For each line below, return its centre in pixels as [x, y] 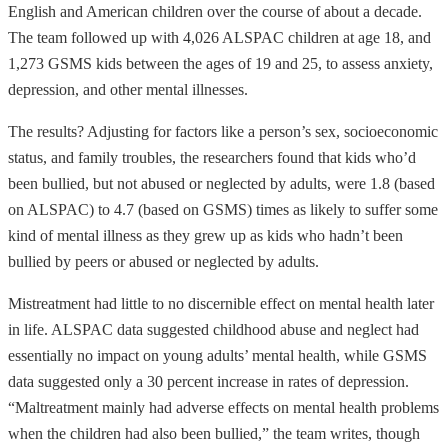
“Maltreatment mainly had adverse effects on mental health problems [223, 408]
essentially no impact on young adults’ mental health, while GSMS [217, 356]
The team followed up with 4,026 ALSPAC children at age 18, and [219, 38]
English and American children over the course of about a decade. [215, 12]
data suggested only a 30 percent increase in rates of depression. [208, 382]
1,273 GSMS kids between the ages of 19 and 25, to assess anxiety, [220, 64]
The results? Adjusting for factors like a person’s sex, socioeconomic [223, 132]
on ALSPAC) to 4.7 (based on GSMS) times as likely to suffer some [223, 210]
